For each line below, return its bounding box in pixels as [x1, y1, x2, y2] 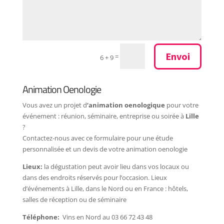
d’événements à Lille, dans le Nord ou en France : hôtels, [22, 183, 188, 193]
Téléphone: [22, 212, 61, 221]
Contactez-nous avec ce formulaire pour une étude [22, 133, 173, 142]
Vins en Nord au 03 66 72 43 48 [60, 212, 152, 221]
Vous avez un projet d [22, 100, 87, 109]
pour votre [164, 100, 198, 109]
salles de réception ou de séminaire [22, 194, 126, 204]
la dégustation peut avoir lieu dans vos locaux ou [42, 161, 189, 171]
